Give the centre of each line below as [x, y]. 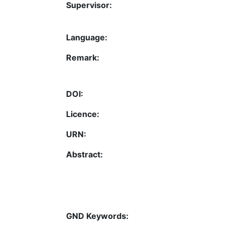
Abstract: [84, 154]
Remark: [83, 57]
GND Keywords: [97, 216]
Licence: [83, 114]
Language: [87, 37]
